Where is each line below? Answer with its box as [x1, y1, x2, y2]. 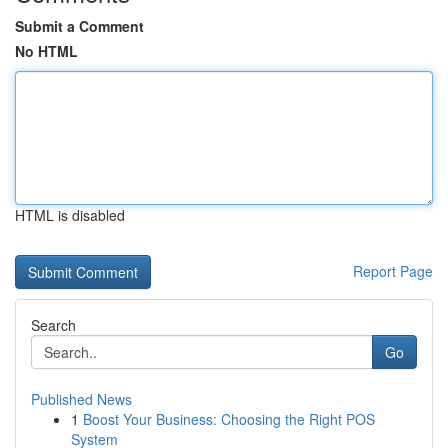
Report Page [353, 261, 433, 281]
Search [31, 315, 76, 335]
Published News [31, 389, 132, 409]
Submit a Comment [15, 16, 144, 36]
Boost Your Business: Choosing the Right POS [83, 409, 375, 429]
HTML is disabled [15, 205, 125, 225]
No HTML [15, 41, 78, 61]
